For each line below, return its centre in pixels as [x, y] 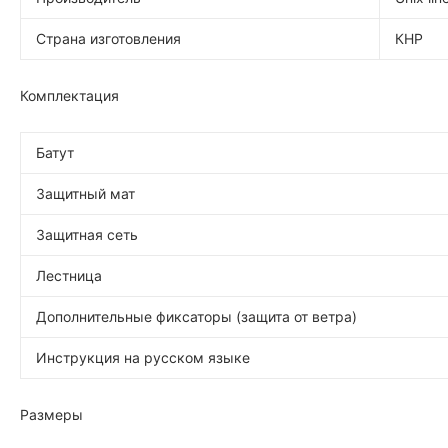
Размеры [51, 414]
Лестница [69, 275]
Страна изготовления [108, 38]
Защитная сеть [87, 234]
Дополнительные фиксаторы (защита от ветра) [196, 316]
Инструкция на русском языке [143, 357]
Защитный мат [85, 193]
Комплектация [69, 95]
